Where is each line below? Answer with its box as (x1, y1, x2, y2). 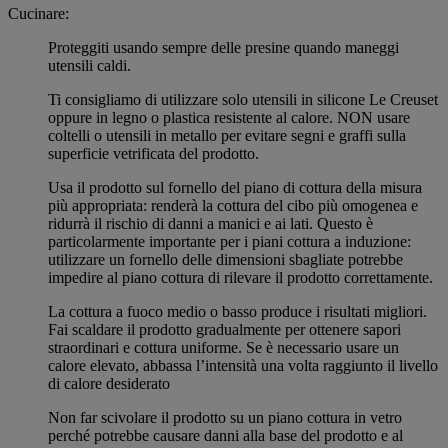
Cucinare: (8, 5, 69, 23)
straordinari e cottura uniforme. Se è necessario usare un (48, 339, 399, 357)
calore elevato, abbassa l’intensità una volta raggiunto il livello (48, 357, 438, 375)
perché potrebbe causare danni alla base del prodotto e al (48, 427, 403, 445)
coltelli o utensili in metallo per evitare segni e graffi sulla (48, 127, 406, 145)
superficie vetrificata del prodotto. (48, 145, 259, 163)
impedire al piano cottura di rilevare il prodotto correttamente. (48, 269, 433, 287)
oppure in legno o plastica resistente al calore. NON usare (48, 109, 410, 127)
